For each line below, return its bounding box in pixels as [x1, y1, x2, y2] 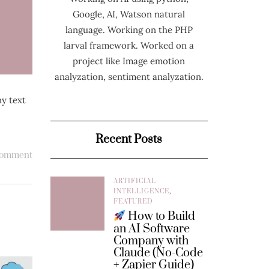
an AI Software [113, 221, 190, 237]
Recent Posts [95, 132, 163, 148]
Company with [113, 233, 189, 249]
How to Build [125, 209, 195, 225]
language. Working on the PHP [65, 24, 193, 36]
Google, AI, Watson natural [73, 8, 186, 20]
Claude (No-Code [113, 245, 203, 261]
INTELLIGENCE [113, 187, 169, 196]
